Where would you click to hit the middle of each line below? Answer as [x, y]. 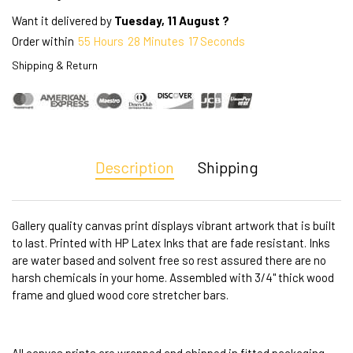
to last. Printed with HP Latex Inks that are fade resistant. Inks [171, 242]
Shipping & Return [55, 65]
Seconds [223, 41]
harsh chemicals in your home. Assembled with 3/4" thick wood [173, 277]
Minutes [163, 41]
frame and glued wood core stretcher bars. [120, 294]
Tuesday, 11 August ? [172, 21]
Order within [43, 41]
